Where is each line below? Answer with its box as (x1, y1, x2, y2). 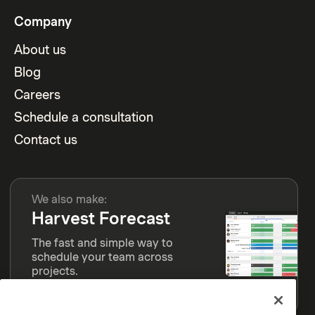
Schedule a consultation (14, 109, 154, 124)
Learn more (31, 285, 94, 299)
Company (14, 13, 72, 29)
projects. (31, 264, 78, 278)
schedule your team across (31, 250, 173, 264)
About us (14, 41, 67, 57)
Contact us (14, 131, 78, 147)
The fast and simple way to (31, 236, 173, 250)
